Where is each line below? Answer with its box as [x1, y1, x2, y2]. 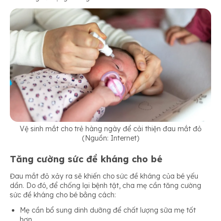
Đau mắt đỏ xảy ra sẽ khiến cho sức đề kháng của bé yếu [10, 172, 198, 181]
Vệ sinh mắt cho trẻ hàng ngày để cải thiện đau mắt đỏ [19, 124, 202, 133]
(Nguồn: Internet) [82, 133, 139, 143]
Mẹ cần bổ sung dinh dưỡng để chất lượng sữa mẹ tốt [20, 206, 196, 215]
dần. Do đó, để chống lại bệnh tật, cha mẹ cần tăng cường [10, 181, 201, 190]
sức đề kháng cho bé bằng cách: [10, 190, 116, 200]
